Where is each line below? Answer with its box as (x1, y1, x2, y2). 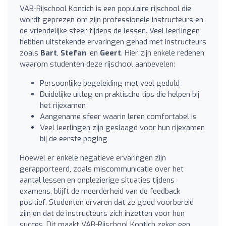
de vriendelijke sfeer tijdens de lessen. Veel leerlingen (20, 25, 200, 36)
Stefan (61, 47, 86, 58)
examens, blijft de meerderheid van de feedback (20, 186, 180, 196)
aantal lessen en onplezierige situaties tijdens (20, 175, 175, 185)
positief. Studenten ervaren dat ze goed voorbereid (20, 197, 194, 207)
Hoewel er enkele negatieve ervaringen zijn (20, 152, 166, 163)
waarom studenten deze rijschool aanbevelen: (20, 59, 175, 69)
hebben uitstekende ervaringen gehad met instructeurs (20, 36, 206, 47)
